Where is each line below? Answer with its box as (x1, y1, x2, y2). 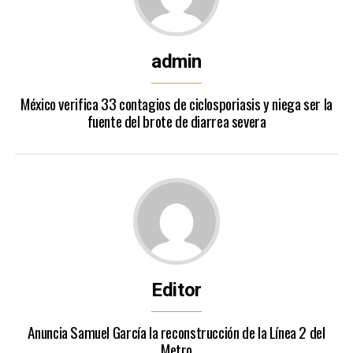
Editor (151, 279, 202, 301)
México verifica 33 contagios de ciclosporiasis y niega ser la (20, 92, 333, 115)
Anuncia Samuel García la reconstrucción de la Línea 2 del (28, 321, 325, 344)
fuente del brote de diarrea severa (87, 110, 266, 132)
